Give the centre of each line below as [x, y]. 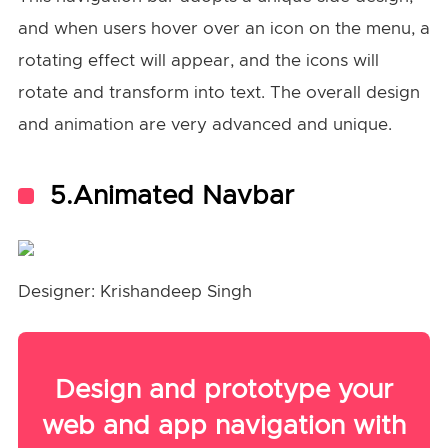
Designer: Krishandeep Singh [134, 291]
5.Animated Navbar [171, 195]
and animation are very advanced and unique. [204, 124]
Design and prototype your [224, 389]
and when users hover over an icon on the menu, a [223, 28]
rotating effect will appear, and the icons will [198, 60]
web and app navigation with [224, 425]
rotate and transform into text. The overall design [218, 92]
